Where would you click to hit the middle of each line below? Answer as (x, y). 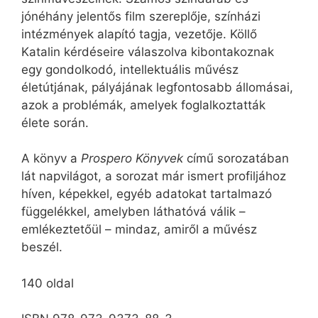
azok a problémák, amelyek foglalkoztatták (143, 105)
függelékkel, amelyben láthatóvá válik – (133, 212)
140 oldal (48, 283)
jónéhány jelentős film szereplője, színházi (141, 16)
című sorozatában (238, 159)
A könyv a (51, 159)
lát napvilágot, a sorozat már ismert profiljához (154, 176)
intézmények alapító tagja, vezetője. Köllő (139, 34)
